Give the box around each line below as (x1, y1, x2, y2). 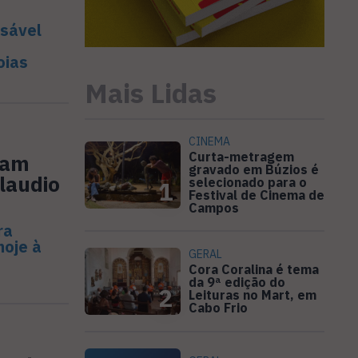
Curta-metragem (189, 149, 294, 165)
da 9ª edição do (189, 274, 285, 291)
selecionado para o (189, 174, 307, 191)
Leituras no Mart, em (189, 287, 316, 304)
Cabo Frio (189, 300, 248, 316)
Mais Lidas (85, 75, 217, 111)
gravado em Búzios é (189, 161, 319, 178)
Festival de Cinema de (189, 187, 324, 204)
